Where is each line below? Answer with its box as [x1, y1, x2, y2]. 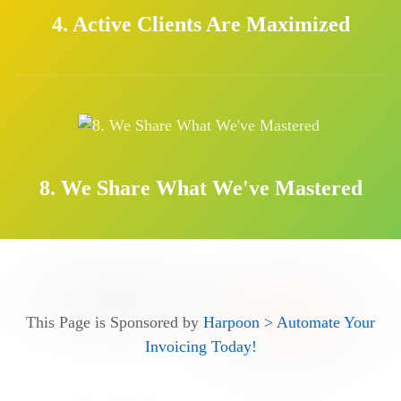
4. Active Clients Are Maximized [51, 12, 350, 36]
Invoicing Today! [144, 337, 257, 355]
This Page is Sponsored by [26, 312, 203, 331]
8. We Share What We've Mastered [38, 175, 363, 200]
